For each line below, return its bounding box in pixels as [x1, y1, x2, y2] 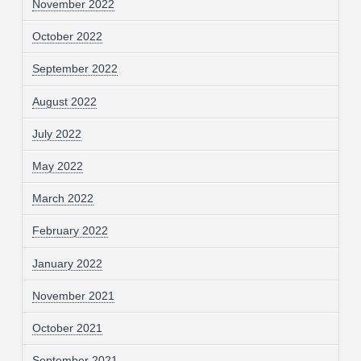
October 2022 [31, 30, 102, 44]
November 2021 [31, 288, 114, 302]
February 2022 [31, 224, 108, 238]
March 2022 [31, 192, 93, 205]
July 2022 [31, 127, 81, 140]
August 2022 [31, 94, 97, 108]
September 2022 [31, 62, 118, 76]
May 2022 [31, 160, 83, 173]
